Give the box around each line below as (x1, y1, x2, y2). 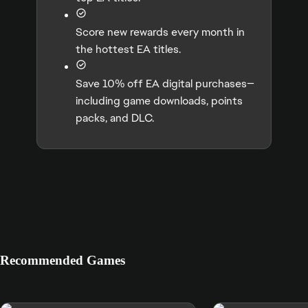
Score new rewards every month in (76, 25, 245, 40)
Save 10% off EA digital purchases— (76, 76, 254, 91)
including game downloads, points (76, 93, 243, 109)
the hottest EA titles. (76, 42, 181, 57)
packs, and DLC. (76, 111, 154, 126)
